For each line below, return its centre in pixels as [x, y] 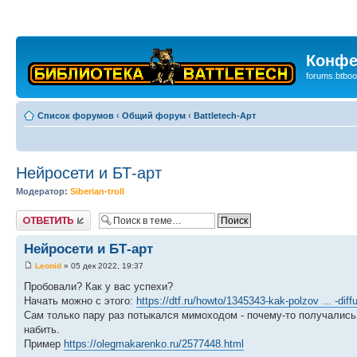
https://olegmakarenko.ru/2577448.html [154, 343]
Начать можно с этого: [80, 300]
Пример [44, 343]
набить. [42, 329]
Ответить [35, 215]
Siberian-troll [97, 191]
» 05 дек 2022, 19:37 [102, 265]
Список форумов [76, 116]
